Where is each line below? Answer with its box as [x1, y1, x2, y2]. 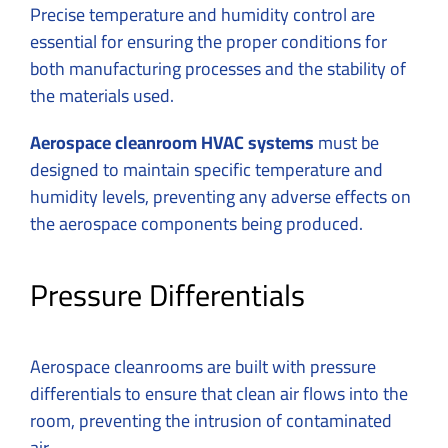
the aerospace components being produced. [30, 207, 363, 241]
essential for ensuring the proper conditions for [30, 25, 387, 59]
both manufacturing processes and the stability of [30, 52, 406, 86]
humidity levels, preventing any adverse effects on [30, 180, 411, 214]
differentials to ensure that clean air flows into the [30, 376, 408, 410]
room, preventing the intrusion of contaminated [30, 403, 392, 437]
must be [314, 126, 379, 160]
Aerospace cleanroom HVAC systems [30, 126, 314, 160]
